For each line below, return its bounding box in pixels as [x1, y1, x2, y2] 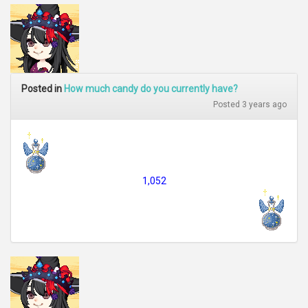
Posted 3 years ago [213, 100, 287, 109]
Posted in [21, 83, 64, 94]
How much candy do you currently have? [64, 83, 238, 94]
